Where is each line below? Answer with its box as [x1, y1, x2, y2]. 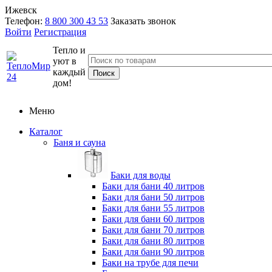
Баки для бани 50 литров [102, 192, 205, 202]
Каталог [29, 126, 63, 137]
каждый [53, 67, 86, 77]
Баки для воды [110, 170, 171, 180]
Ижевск [5, 5, 37, 15]
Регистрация [34, 27, 86, 37]
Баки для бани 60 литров [102, 214, 205, 224]
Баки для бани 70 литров [102, 225, 205, 235]
